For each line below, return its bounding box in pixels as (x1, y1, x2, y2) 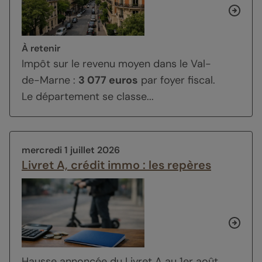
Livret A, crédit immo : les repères (22, 157, 211, 173)
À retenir (22, 42, 60, 54)
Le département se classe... (22, 89, 154, 104)
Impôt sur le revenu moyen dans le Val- (22, 56, 211, 71)
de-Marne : (22, 73, 78, 87)
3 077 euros (78, 73, 138, 87)
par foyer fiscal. (138, 73, 215, 87)
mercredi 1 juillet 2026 (22, 143, 120, 156)
